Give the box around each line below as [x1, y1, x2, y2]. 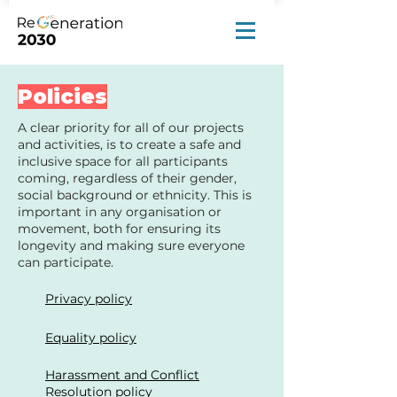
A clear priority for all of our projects [18, 120, 244, 136]
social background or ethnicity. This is [18, 187, 252, 203]
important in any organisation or [18, 204, 222, 220]
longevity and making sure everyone [18, 237, 245, 253]
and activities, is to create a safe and [18, 136, 241, 152]
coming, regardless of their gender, [18, 170, 237, 186]
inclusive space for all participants [18, 153, 228, 169]
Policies [18, 84, 107, 109]
